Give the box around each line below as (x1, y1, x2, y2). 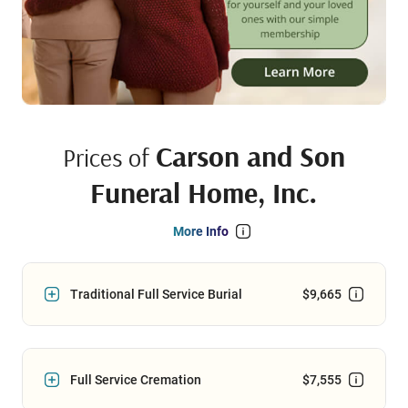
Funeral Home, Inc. (90, 174, 318, 211)
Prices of (63, 141, 156, 174)
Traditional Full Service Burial (70, 287, 242, 302)
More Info (172, 224, 229, 240)
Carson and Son (156, 138, 345, 175)
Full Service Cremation (70, 372, 201, 388)
